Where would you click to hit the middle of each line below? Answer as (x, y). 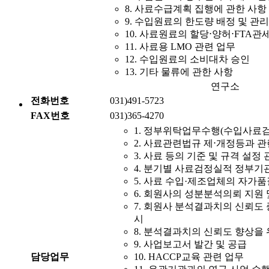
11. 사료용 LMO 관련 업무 (180, 47)
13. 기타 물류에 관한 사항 (179, 72)
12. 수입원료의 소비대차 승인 (187, 59)
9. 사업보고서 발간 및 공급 (190, 244)
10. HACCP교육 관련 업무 (189, 257)
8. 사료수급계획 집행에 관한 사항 (196, 9)
